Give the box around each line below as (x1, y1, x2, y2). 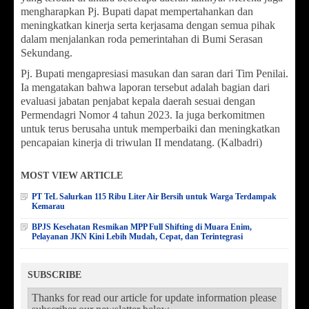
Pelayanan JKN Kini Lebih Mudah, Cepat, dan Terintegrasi (32, 231, 243, 241)
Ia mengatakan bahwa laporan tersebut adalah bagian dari (21, 81, 270, 93)
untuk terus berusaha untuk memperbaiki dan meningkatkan (21, 122, 280, 134)
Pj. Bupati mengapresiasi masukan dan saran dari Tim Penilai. (21, 67, 288, 79)
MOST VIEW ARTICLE (21, 170, 123, 181)
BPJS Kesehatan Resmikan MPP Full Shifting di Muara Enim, (32, 221, 252, 232)
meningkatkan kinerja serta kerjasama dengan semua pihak (21, 19, 275, 31)
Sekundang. (21, 46, 72, 59)
